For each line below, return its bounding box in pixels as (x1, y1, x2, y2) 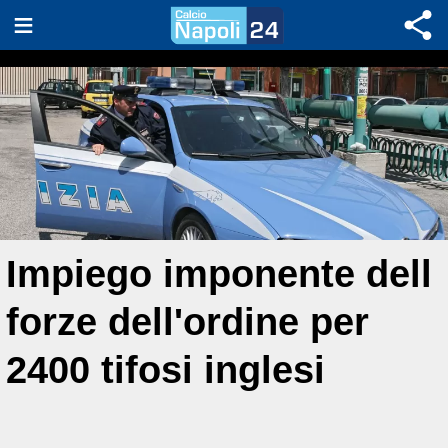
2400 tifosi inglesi (6, 348, 325, 391)
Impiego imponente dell (6, 252, 432, 295)
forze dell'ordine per (6, 300, 369, 343)
